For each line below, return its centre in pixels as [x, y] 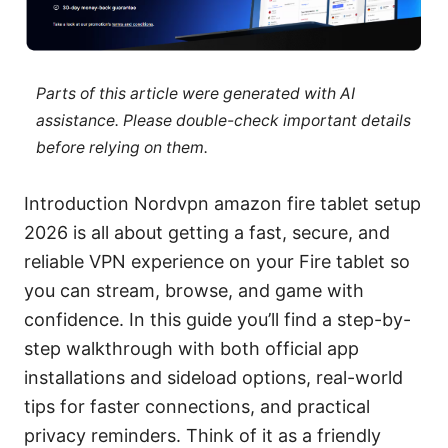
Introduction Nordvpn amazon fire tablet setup [222, 204]
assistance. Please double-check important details [223, 121]
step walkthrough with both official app [191, 349]
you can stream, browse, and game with [194, 291]
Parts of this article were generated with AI [195, 94]
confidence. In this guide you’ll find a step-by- [217, 320]
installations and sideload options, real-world [213, 378]
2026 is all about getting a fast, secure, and [207, 233]
